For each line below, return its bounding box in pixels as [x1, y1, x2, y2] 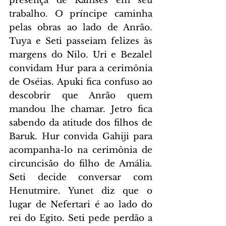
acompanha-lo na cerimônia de [9, 144, 152, 155]
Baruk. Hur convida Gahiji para [9, 131, 152, 142]
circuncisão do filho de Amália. [9, 158, 152, 169]
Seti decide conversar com [9, 172, 152, 183]
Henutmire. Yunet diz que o [9, 185, 152, 196]
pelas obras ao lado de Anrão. [9, 22, 152, 33]
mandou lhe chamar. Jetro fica [9, 103, 152, 115]
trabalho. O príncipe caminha [9, 8, 152, 19]
